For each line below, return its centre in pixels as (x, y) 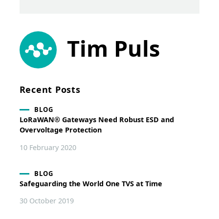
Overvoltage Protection (60, 130)
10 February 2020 (48, 147)
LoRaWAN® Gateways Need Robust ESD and (97, 120)
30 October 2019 (46, 201)
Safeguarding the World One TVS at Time (91, 183)
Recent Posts (50, 89)
